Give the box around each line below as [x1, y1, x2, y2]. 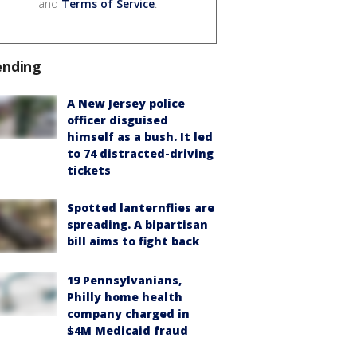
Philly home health [67, 288, 182, 304]
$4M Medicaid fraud [67, 322, 188, 338]
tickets [67, 163, 111, 178]
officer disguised [67, 112, 168, 128]
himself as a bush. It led [67, 129, 213, 145]
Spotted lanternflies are [67, 200, 214, 216]
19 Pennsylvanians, [67, 272, 182, 288]
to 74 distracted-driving [67, 146, 214, 162]
